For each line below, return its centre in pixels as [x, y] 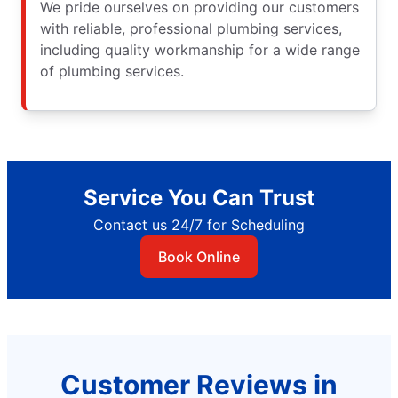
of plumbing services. [112, 72]
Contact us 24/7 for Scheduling [199, 225]
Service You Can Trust [199, 198]
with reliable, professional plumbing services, [191, 29]
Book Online [199, 257]
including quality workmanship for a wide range [200, 50]
